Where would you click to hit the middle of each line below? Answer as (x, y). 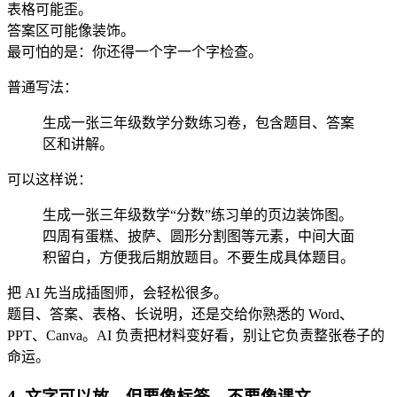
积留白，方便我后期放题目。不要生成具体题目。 (198, 258)
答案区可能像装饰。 (71, 31)
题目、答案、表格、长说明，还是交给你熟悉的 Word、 (180, 315)
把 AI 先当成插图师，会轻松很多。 (117, 293)
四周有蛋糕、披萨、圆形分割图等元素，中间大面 (198, 237)
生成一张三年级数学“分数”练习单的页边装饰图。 (198, 215)
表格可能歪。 (50, 10)
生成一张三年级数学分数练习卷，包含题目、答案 (198, 123)
